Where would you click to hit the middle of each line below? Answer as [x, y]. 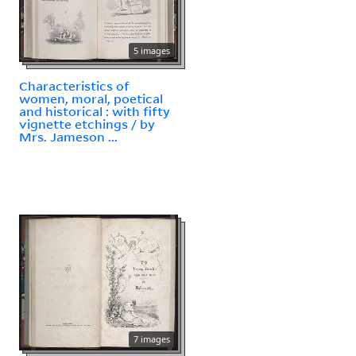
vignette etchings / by [87, 124]
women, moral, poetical [91, 98]
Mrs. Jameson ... [68, 136]
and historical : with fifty [95, 111]
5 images [152, 50]
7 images [152, 339]
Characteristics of [74, 85]
